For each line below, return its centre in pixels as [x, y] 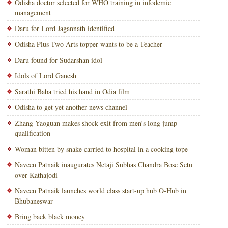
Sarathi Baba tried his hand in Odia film [72, 91]
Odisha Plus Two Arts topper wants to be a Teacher [88, 44]
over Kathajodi [36, 175]
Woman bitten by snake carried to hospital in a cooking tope [101, 149]
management [33, 12]
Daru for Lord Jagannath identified [64, 28]
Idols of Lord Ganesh [45, 76]
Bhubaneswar [34, 201]
